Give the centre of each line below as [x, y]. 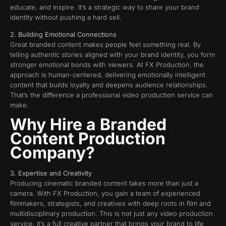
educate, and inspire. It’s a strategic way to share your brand [105, 7]
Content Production [88, 138]
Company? [52, 152]
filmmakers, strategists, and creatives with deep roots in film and [110, 203]
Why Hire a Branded [88, 124]
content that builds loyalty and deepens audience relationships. [109, 85]
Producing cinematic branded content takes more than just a [104, 183]
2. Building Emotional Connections [63, 35]
